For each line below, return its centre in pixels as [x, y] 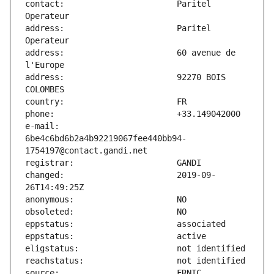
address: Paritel [118, 28]
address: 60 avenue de [130, 53]
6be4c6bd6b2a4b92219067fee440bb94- [106, 139]
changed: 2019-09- [120, 175]
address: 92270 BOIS [125, 77]
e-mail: [42, 126]
